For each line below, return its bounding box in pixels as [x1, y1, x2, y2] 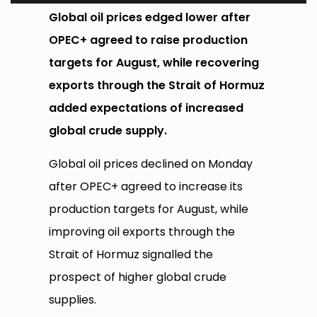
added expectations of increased [49, 100, 244, 117]
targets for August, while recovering [49, 54, 260, 71]
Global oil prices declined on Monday [49, 156, 253, 173]
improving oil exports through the [49, 224, 236, 241]
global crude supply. [49, 122, 168, 139]
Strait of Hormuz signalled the [49, 246, 214, 263]
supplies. [49, 292, 97, 309]
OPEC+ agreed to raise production [49, 32, 248, 49]
